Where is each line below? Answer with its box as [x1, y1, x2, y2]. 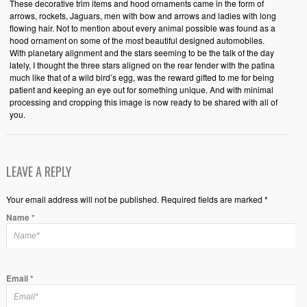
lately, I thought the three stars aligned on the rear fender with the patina [9, 58, 275, 71]
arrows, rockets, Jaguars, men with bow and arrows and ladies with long [9, 9, 276, 21]
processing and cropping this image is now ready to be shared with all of [9, 95, 278, 108]
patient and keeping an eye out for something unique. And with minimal [9, 83, 273, 95]
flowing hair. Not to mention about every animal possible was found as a [9, 21, 275, 34]
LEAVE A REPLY [5, 162, 71, 180]
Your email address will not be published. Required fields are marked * [5, 193, 268, 205]
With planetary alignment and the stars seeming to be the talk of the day [9, 46, 274, 58]
